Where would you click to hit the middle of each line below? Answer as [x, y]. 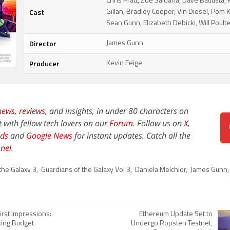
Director [43, 43]
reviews [32, 111]
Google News [49, 136]
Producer [44, 63]
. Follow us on [158, 123]
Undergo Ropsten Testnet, [172, 224]
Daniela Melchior [160, 170]
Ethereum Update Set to [176, 214]
